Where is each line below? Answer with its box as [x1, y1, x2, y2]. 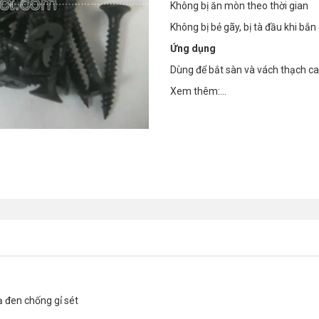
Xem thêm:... [170, 85, 226, 98]
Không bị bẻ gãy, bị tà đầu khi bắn [170, 21, 316, 33]
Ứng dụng [170, 43, 216, 55]
